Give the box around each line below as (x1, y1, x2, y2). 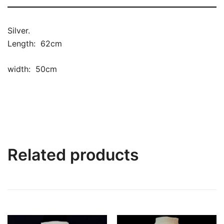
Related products (7, 145, 139, 165)
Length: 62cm (7, 38, 62, 49)
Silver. (7, 25, 30, 36)
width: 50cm (7, 64, 57, 74)
